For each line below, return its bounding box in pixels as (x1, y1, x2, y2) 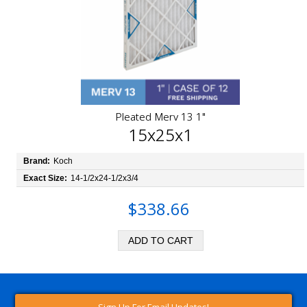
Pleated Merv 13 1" (115, 110, 206, 123)
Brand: (23, 156, 53, 166)
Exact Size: (23, 173, 70, 183)
